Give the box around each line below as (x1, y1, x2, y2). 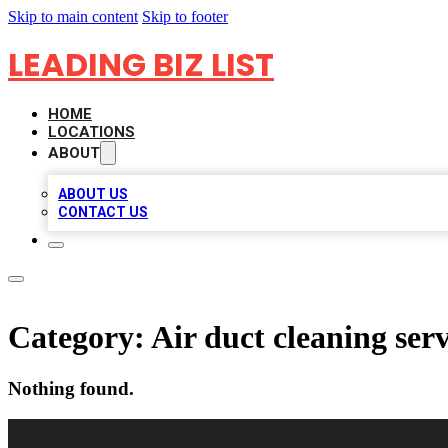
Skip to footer (142, 8, 228, 25)
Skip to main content (8, 8, 138, 25)
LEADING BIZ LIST (8, 42, 274, 87)
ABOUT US (58, 186, 128, 202)
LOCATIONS (48, 123, 135, 141)
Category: (8, 319, 151, 356)
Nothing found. (8, 377, 134, 399)
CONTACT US (58, 204, 148, 220)
